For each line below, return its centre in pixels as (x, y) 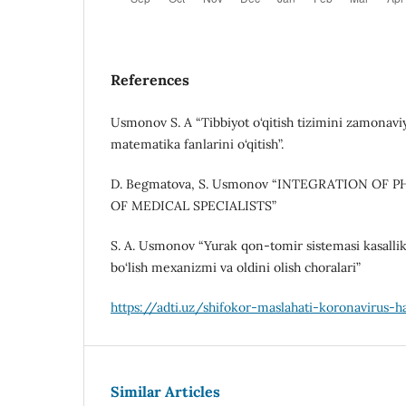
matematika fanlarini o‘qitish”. (197, 144)
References (150, 79)
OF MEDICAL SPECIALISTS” (193, 205)
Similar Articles (165, 391)
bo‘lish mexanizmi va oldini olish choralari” (236, 267)
